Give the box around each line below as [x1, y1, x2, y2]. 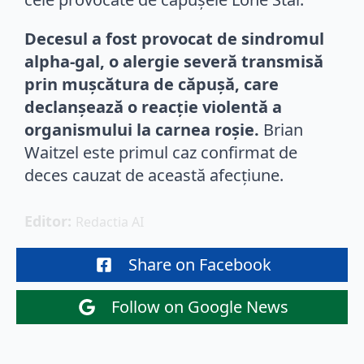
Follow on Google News [111, 295, 288, 318]
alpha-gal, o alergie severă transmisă [24, 50, 323, 72]
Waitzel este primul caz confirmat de [24, 141, 297, 163]
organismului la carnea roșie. [24, 118, 259, 141]
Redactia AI [76, 212, 144, 231]
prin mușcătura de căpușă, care [24, 72, 279, 95]
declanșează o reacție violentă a [24, 95, 282, 118]
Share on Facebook [128, 253, 271, 275]
